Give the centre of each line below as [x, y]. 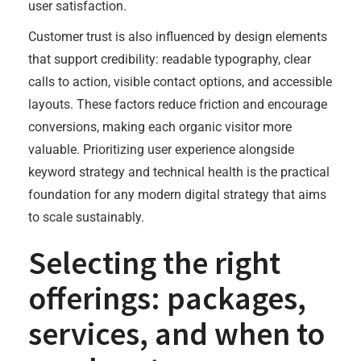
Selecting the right [154, 263]
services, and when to [176, 334]
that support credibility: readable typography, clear [170, 59]
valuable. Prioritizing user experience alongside [161, 149]
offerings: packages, [167, 298]
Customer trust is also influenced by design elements [178, 37]
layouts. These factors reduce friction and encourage [178, 104]
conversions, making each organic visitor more [160, 127]
